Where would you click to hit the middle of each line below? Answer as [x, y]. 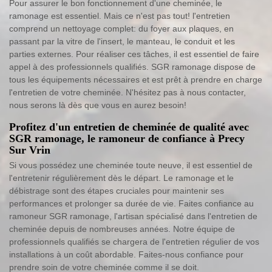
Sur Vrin [30, 150]
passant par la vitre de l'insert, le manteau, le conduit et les [122, 42]
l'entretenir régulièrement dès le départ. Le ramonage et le [121, 178]
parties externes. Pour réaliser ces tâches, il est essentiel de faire [134, 54]
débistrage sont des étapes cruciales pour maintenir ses [117, 191]
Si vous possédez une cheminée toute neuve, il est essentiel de [131, 165]
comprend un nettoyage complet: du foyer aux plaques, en [121, 29]
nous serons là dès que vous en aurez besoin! [98, 105]
